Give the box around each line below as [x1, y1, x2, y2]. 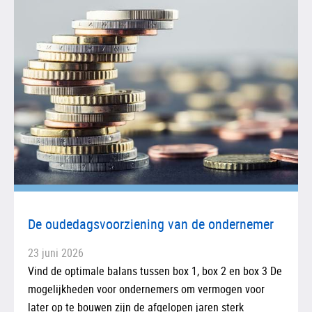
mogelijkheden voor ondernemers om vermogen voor [28, 281, 265, 297]
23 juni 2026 [28, 244, 84, 260]
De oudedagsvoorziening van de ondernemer [28, 214, 274, 233]
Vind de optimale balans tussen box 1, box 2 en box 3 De [28, 263, 282, 279]
